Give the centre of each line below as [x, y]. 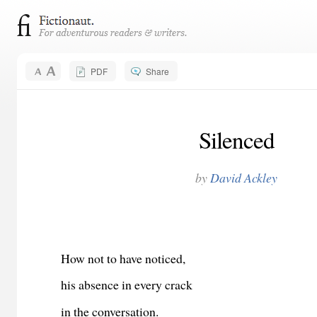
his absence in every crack [127, 285]
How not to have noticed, [123, 258]
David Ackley [244, 177]
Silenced [236, 139]
